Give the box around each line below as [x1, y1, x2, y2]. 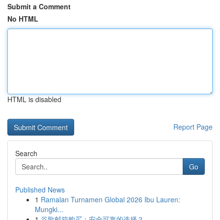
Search [15, 148, 37, 158]
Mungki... [35, 204, 63, 214]
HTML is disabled [7, 94, 61, 104]
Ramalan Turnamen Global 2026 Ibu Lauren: [41, 194, 180, 204]
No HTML [7, 14, 38, 24]
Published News [15, 185, 65, 194]
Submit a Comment [7, 1, 71, 11]
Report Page [173, 122, 213, 132]
